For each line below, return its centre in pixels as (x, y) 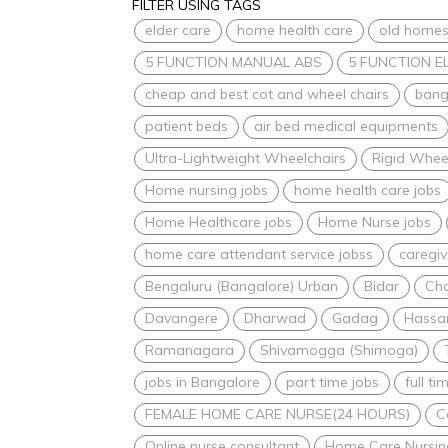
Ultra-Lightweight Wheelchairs (245, 157)
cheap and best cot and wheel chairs (267, 93)
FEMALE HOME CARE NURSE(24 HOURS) (277, 413)
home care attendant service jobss (259, 253)
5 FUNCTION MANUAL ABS (233, 61)
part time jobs (332, 381)
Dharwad (275, 317)
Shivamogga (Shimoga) (339, 349)
